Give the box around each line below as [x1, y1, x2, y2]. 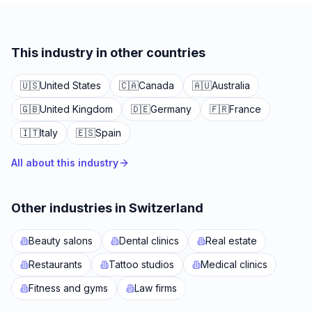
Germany [150, 103, 192, 115]
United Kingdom [40, 103, 113, 115]
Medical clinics [201, 258, 267, 270]
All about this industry [11, 157, 118, 169]
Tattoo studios [109, 258, 174, 270]
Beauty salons [29, 235, 93, 247]
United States [40, 79, 101, 91]
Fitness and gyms [29, 282, 108, 294]
